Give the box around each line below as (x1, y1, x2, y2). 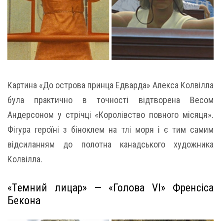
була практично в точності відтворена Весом (7, 94, 214, 105)
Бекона (7, 194, 40, 207)
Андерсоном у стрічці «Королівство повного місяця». (7, 109, 214, 120)
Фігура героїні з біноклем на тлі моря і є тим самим (7, 124, 214, 135)
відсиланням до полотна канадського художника (7, 139, 214, 149)
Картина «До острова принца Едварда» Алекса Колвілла (7, 79, 214, 90)
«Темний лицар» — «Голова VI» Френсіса (7, 181, 214, 194)
